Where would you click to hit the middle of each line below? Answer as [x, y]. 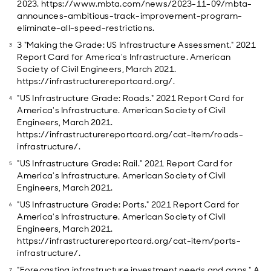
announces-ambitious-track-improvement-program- [130, 16]
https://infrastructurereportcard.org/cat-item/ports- [129, 241]
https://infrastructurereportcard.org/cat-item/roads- [130, 134]
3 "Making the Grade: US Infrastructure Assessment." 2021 [137, 45]
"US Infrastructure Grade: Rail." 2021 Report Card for [125, 163]
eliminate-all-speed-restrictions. [86, 28]
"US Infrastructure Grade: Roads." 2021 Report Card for [131, 98]
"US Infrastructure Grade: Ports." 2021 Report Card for [128, 204]
